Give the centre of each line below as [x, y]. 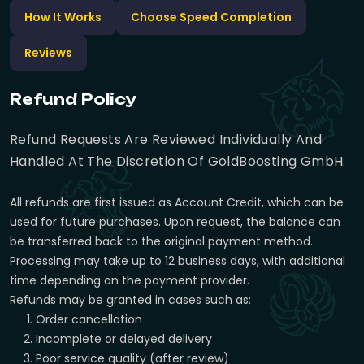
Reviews [48, 52]
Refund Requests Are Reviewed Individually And [166, 140]
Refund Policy [73, 100]
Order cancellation [89, 320]
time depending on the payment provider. [130, 281]
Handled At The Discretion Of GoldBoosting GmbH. [178, 162]
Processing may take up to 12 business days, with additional [178, 261]
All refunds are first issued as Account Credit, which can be [177, 203]
